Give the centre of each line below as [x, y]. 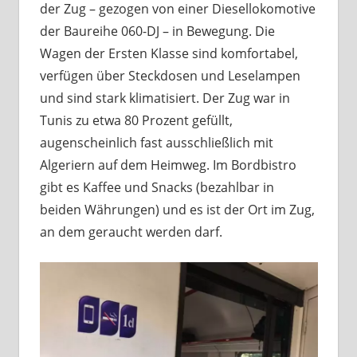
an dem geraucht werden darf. [131, 231]
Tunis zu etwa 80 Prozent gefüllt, [136, 120]
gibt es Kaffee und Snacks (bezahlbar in [157, 187]
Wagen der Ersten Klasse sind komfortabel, [169, 53]
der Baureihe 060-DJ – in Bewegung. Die [157, 31]
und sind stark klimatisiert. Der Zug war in [165, 98]
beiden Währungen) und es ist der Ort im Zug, [177, 209]
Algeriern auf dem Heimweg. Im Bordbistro [168, 165]
